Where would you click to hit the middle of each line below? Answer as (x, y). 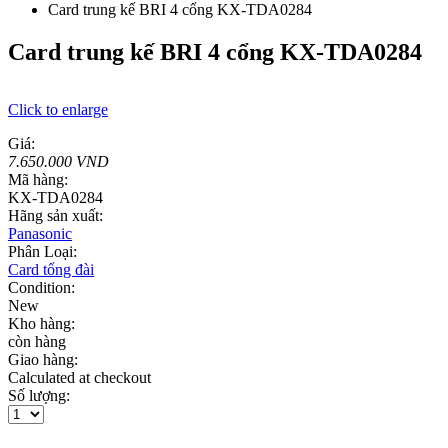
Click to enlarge (58, 110)
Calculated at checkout (79, 378)
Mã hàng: (38, 180)
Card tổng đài (51, 270)
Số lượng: (39, 396)
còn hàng (37, 342)
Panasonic (40, 234)
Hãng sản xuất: (55, 216)
